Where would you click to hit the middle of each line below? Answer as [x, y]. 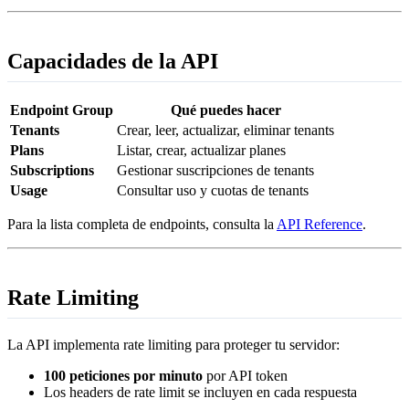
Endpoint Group [62, 110]
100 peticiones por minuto [123, 376]
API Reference [320, 225]
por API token [245, 376]
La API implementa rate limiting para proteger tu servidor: [173, 345]
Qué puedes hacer [225, 110]
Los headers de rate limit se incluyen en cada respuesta [200, 393]
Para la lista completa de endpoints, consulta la [142, 225]
